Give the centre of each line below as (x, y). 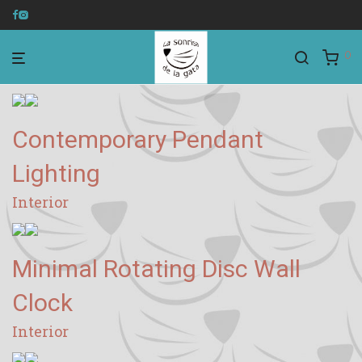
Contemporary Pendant (138, 139)
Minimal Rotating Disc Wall (156, 269)
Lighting (56, 173)
